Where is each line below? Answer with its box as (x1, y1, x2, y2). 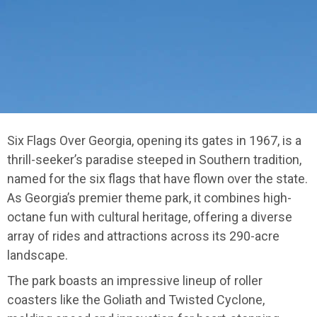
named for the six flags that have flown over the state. (7, 171, 308, 187)
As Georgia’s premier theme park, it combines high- (7, 190, 292, 206)
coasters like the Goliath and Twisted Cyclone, (7, 292, 265, 308)
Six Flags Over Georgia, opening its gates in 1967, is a (7, 133, 301, 149)
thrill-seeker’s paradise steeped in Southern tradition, (7, 152, 301, 168)
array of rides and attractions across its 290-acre (7, 229, 279, 244)
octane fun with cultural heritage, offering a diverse (7, 209, 292, 225)
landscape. (7, 248, 68, 263)
